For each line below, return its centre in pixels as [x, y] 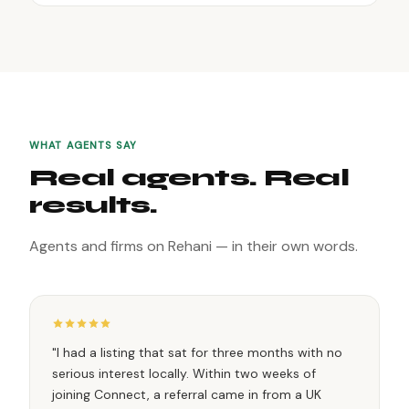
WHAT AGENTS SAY [84, 145]
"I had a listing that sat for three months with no [197, 352]
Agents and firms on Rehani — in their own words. [194, 246]
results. [94, 205]
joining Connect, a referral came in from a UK [187, 394]
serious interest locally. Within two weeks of [184, 373]
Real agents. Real [189, 178]
